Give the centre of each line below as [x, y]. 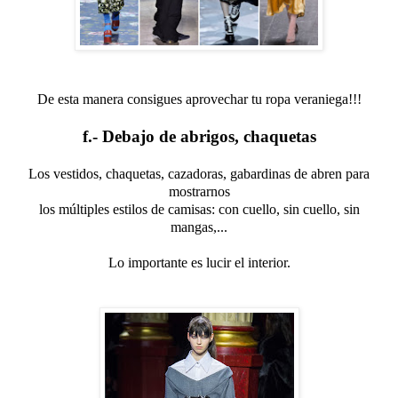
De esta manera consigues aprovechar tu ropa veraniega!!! [199, 99]
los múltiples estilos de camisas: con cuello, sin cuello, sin [199, 209]
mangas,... [199, 227]
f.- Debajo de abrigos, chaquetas [199, 136]
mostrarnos [199, 191]
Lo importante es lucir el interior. [199, 262]
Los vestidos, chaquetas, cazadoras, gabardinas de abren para [199, 173]
